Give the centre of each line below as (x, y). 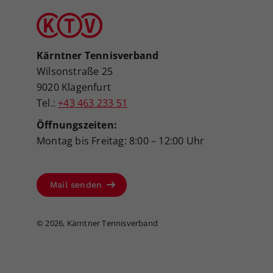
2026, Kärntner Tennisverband (102, 223)
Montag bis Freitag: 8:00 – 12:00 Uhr (121, 140)
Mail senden (78, 184)
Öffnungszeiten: (77, 125)
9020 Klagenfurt (75, 87)
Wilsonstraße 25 (75, 71)
